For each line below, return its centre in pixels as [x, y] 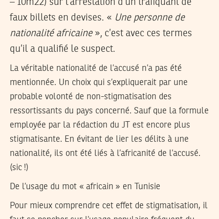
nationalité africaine [51, 33]
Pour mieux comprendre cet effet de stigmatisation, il [109, 206]
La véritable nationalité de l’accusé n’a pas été [96, 69]
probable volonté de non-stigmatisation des [91, 97]
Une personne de [150, 18]
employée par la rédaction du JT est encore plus [100, 125]
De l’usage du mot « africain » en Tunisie [85, 186]
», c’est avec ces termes [142, 33]
